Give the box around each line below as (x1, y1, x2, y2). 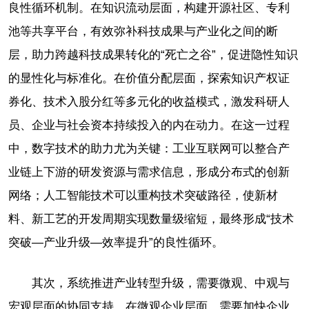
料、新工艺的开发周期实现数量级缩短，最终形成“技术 (8, 212, 294, 226)
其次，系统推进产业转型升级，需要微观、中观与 (32, 276, 290, 290)
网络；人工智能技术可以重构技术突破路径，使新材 (8, 188, 278, 202)
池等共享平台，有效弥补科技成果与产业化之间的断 (8, 24, 278, 38)
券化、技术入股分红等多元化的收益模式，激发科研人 (8, 94, 290, 108)
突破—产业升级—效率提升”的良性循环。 (8, 235, 223, 249)
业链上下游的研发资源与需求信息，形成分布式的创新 (8, 165, 290, 179)
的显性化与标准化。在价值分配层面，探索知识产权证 (8, 71, 290, 85)
